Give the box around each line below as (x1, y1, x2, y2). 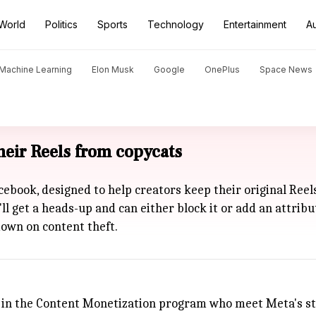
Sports (97, 18, 128, 30)
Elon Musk (92, 64, 134, 75)
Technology (147, 18, 204, 30)
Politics (45, 18, 78, 30)
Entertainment (224, 18, 286, 30)
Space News (260, 64, 312, 75)
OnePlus (205, 64, 240, 75)
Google (154, 64, 185, 75)
